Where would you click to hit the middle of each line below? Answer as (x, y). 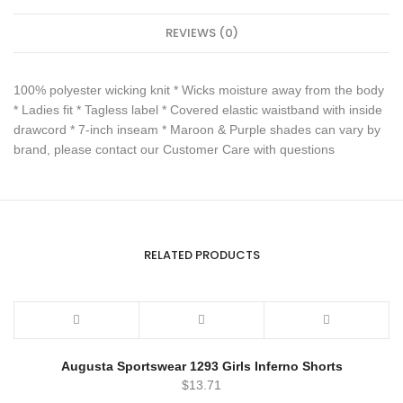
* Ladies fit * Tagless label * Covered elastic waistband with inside (198, 109)
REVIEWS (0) (201, 32)
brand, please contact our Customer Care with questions (174, 149)
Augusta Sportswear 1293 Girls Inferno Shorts (201, 366)
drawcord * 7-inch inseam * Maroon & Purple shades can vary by (197, 129)
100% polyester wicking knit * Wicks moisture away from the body (199, 90)
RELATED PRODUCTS (201, 255)
